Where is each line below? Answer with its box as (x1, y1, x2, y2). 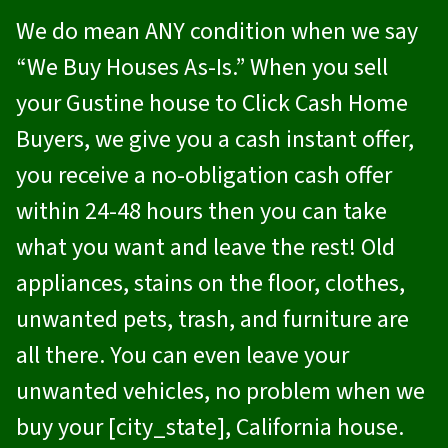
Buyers (16, 122, 84, 158)
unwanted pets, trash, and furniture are (16, 302, 409, 338)
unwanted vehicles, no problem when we (16, 374, 425, 410)
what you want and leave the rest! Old (16, 230, 395, 266)
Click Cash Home (242, 86, 408, 122)
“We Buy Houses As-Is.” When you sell (16, 50, 388, 86)
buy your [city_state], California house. (16, 410, 404, 446)
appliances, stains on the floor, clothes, (16, 266, 405, 302)
